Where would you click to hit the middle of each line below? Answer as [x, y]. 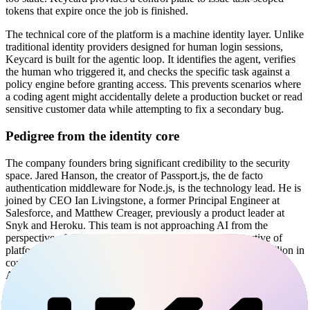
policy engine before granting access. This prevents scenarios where [153, 84]
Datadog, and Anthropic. [60, 287]
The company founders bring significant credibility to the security [148, 163]
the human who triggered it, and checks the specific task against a [148, 72]
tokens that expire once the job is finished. [97, 11]
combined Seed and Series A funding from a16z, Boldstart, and [143, 262]
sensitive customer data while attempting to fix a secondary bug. [145, 109]
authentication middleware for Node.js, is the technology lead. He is [153, 188]
